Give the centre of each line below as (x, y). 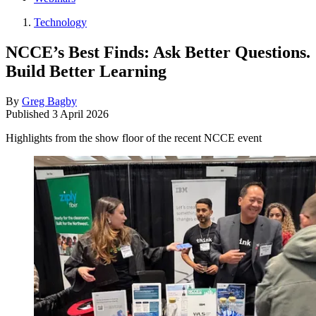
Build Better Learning (86, 71)
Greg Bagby (49, 101)
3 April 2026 (80, 114)
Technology (60, 22)
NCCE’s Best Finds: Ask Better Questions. (158, 52)
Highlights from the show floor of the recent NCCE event (134, 138)
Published (29, 114)
